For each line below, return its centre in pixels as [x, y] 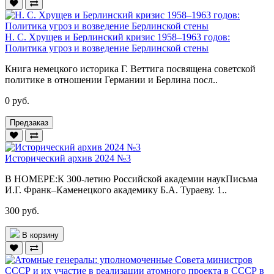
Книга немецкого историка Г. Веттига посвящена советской [130, 68]
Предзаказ [29, 122]
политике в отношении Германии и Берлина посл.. [111, 80]
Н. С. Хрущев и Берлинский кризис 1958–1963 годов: [117, 37]
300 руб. [22, 210]
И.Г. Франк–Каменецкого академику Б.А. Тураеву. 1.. [116, 190]
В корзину [40, 235]
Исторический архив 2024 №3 [68, 158]
